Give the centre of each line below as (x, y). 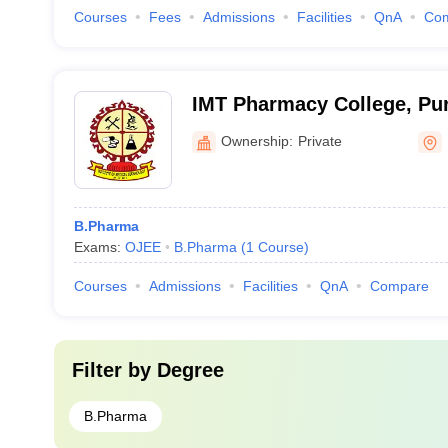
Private (319, 140)
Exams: (99, 247)
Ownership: (256, 140)
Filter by (114, 370)
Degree (190, 370)
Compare (399, 286)
